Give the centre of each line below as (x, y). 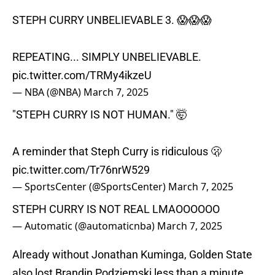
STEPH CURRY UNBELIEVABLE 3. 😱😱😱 (112, 20)
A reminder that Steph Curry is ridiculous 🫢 (117, 152)
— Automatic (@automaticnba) (85, 226)
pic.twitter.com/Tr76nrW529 (81, 170)
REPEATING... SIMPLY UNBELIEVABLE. (107, 57)
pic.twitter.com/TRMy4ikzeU (82, 76)
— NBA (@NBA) (48, 92)
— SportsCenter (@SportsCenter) (90, 187)
